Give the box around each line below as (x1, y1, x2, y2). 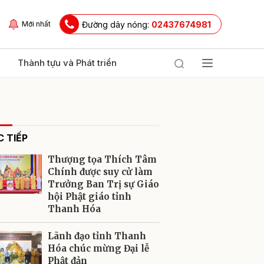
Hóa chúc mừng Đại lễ (48, 243, 149, 254)
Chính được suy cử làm (48, 166, 153, 177)
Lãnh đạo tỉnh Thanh (48, 230, 146, 242)
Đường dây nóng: (82, 19, 151, 29)
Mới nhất (22, 19, 51, 28)
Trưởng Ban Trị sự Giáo (48, 179, 159, 190)
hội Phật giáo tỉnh (48, 191, 131, 202)
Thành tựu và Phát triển (18, 57, 117, 68)
